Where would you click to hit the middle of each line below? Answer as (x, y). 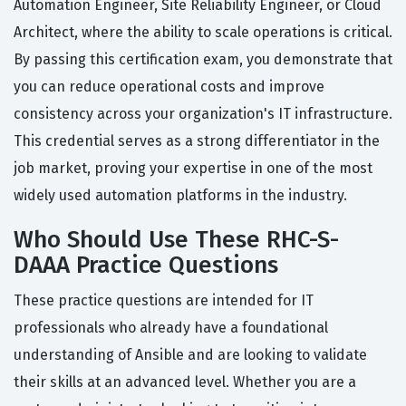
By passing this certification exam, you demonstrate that (203, 60)
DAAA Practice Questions (146, 266)
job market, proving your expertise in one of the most (193, 169)
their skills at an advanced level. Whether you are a (185, 382)
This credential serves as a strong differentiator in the (197, 141)
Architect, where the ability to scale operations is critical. (203, 33)
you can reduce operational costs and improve (169, 87)
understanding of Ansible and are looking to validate (190, 355)
